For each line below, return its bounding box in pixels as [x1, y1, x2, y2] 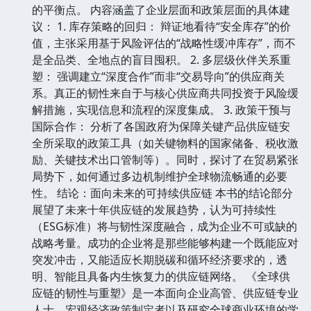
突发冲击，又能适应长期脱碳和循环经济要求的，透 [32, 251, 287, 267]
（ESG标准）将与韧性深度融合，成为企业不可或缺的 [32, 218, 297, 234]
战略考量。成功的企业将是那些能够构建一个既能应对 [32, 235, 299, 251]
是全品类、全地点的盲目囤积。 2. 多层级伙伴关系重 [32, 51, 291, 67]
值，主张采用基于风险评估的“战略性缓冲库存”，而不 [32, 35, 296, 51]
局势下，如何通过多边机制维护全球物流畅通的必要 [32, 168, 287, 184]
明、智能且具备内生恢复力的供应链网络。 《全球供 [32, 268, 290, 284]
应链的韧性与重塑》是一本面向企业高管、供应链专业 [32, 285, 299, 301]
